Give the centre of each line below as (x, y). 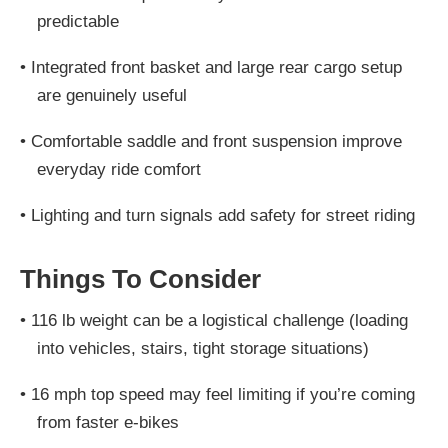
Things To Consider (140, 278)
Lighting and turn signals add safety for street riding (223, 215)
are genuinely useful (111, 95)
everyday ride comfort (118, 169)
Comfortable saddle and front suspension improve (216, 141)
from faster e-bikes (107, 422)
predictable (77, 21)
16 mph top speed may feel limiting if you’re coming (223, 394)
